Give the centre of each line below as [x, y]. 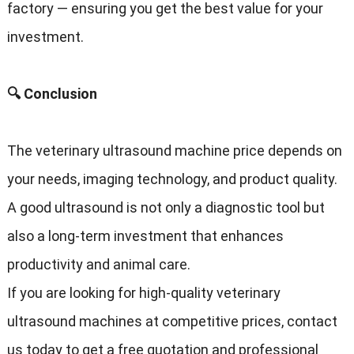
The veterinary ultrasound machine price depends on [174, 151]
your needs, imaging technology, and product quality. [172, 179]
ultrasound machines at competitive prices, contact [172, 322]
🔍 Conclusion [52, 94]
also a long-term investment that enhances [145, 236]
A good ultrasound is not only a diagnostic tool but [166, 208]
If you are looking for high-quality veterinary [143, 293]
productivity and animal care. [98, 265]
